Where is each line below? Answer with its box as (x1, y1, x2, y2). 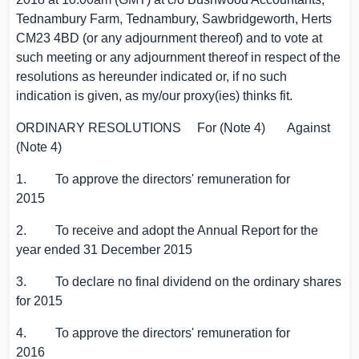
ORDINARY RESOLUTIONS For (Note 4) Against (16, 121, 330, 135)
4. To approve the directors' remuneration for (16, 326, 290, 340)
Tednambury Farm (16, 12, 119, 26)
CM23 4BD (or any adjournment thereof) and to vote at (16, 31, 322, 45)
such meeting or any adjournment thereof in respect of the (16, 50, 341, 64)
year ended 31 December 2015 (16, 243, 263, 256)
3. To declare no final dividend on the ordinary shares (16, 275, 341, 288)
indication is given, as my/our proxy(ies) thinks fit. (16, 89, 292, 103)
